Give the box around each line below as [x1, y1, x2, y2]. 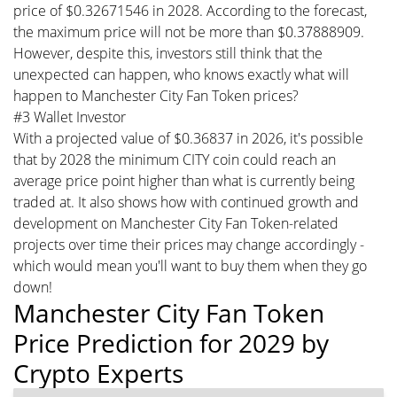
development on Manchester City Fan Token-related [13, 213, 339, 233]
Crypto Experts [13, 355, 183, 390]
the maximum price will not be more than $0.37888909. [13, 21, 364, 42]
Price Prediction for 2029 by [13, 325, 329, 360]
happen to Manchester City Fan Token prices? [13, 85, 299, 105]
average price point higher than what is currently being [13, 170, 354, 191]
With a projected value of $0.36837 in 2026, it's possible [13, 128, 363, 148]
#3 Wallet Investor [13, 106, 126, 127]
